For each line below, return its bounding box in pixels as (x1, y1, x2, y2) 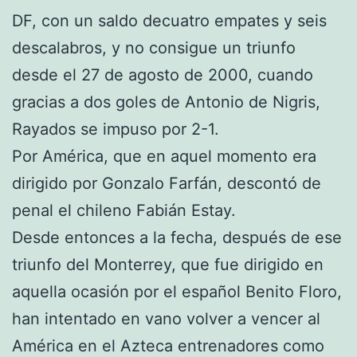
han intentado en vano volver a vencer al (12, 308, 320, 328)
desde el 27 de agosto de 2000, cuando (12, 65, 313, 84)
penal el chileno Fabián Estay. (12, 200, 236, 220)
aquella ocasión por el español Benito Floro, (12, 281, 342, 301)
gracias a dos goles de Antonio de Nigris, (12, 92, 320, 112)
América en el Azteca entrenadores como (12, 335, 324, 355)
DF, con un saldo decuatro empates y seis (12, 10, 327, 30)
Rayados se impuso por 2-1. (12, 119, 219, 139)
